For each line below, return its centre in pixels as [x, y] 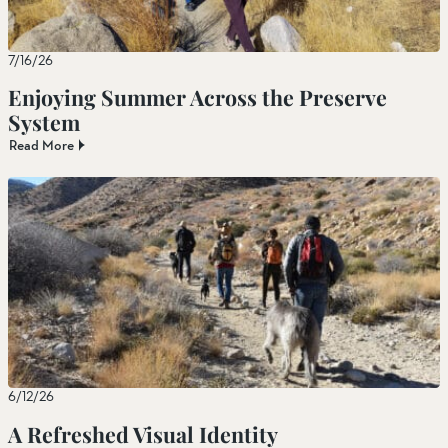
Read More [41, 145]
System [44, 122]
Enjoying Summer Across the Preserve [197, 97]
